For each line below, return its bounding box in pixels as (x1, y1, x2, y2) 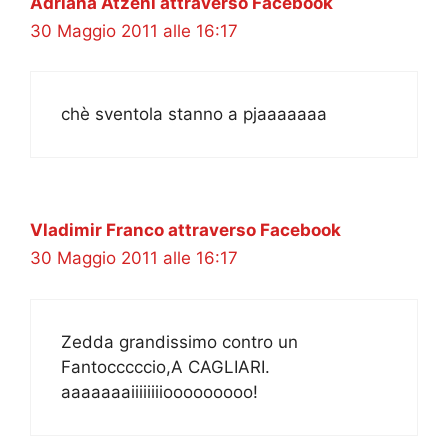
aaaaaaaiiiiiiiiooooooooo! (61, 381, 258, 402)
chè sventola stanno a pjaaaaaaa (61, 104, 327, 125)
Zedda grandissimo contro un (61, 331, 298, 352)
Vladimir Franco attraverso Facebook (30, 220, 341, 241)
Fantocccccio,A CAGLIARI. (61, 356, 270, 377)
